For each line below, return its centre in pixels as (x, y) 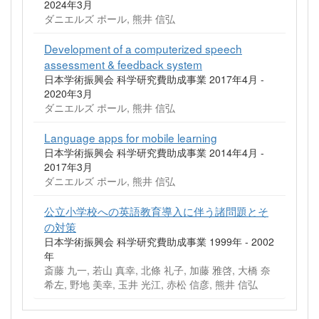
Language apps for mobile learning (131, 137)
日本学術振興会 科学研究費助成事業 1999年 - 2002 (159, 241)
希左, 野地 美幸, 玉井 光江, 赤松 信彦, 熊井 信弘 (151, 284)
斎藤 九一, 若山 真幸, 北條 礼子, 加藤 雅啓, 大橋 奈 (157, 270)
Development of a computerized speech (143, 48)
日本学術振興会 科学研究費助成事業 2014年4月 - (154, 152)
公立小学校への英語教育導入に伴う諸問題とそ (156, 211)
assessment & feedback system (123, 64)
